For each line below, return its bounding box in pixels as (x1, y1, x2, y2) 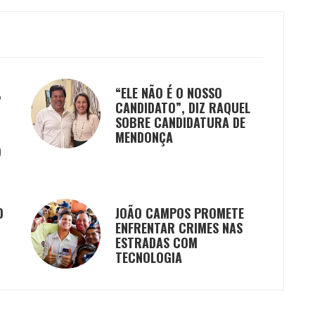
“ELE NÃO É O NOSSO (115, 84, 222, 103)
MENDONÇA (115, 128, 173, 147)
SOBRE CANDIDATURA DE (115, 113, 245, 132)
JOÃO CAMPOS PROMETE (115, 204, 244, 223)
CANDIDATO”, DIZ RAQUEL (115, 98, 250, 117)
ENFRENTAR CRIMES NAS (115, 219, 243, 238)
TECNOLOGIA (115, 248, 182, 267)
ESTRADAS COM (115, 233, 198, 252)
